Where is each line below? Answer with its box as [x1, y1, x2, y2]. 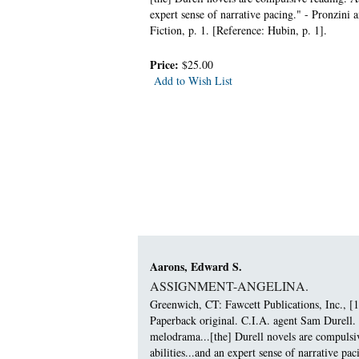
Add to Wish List [154, 72, 232, 88]
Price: [150, 55, 182, 73]
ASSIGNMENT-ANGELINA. [150, 277, 309, 295]
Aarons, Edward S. [150, 258, 242, 276]
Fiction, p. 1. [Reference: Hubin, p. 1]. [150, 22, 327, 38]
